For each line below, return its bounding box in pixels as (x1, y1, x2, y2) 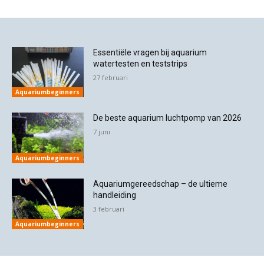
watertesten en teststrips (93, 58, 188, 68)
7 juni (93, 127, 111, 137)
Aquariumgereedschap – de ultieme (93, 179, 228, 189)
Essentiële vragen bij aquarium (93, 47, 207, 57)
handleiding (93, 190, 137, 200)
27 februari (93, 72, 128, 82)
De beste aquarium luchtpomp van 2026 (93, 113, 242, 123)
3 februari (93, 204, 125, 214)
